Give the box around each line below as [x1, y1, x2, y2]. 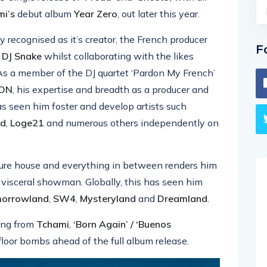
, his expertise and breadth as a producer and [13, 83, 209, 95]
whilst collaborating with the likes [42, 50, 194, 62]
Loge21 [10, 117, 44, 129]
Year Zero [74, 8, 117, 20]
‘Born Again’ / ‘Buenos [73, 218, 171, 230]
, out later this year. [117, 8, 200, 20]
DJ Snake [2, 50, 42, 62]
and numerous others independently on [44, 117, 219, 129]
